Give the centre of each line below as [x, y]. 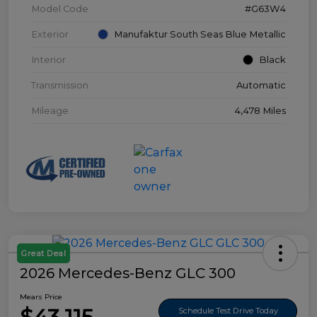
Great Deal [44, 254]
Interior [48, 60]
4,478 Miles [260, 111]
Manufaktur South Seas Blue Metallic [200, 34]
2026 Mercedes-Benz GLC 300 [128, 273]
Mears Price [41, 297]
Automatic [261, 85]
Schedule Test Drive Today [228, 310]
